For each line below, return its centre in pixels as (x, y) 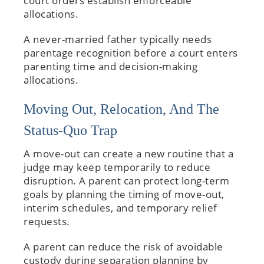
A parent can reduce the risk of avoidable (123, 246)
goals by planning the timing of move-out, (124, 194)
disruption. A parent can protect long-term (126, 180)
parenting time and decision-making (110, 66)
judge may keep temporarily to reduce (117, 167)
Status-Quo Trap (70, 130)
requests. (47, 221)
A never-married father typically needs (118, 39)
